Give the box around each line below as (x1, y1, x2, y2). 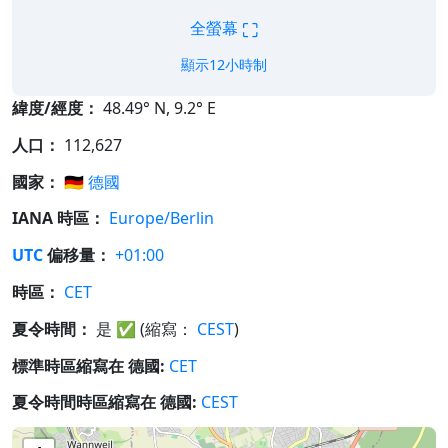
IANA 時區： (12, 207, 105, 230)
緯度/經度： (12, 97, 99, 119)
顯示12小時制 (181, 55, 267, 74)
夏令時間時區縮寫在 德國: (12, 391, 197, 414)
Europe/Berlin (109, 207, 214, 230)
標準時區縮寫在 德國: (12, 354, 165, 377)
